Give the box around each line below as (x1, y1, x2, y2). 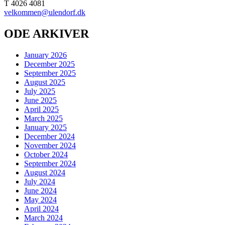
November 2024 (24, 141, 76, 150)
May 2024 (24, 195, 57, 204)
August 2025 (24, 78, 65, 87)
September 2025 (24, 69, 76, 78)
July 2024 (24, 177, 55, 186)
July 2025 (24, 87, 55, 96)
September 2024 (24, 159, 76, 168)
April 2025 (24, 105, 59, 114)
